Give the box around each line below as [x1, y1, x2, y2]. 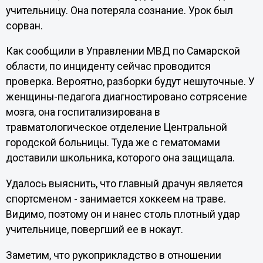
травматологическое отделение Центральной [5, 122, 227, 134]
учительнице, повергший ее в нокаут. [5, 223, 183, 235]
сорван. [5, 19, 43, 32]
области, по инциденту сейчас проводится [5, 60, 211, 73]
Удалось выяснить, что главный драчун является [5, 177, 243, 190]
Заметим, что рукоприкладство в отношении [5, 249, 221, 261]
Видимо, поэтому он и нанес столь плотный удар [5, 208, 240, 220]
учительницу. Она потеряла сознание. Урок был [5, 4, 233, 16]
